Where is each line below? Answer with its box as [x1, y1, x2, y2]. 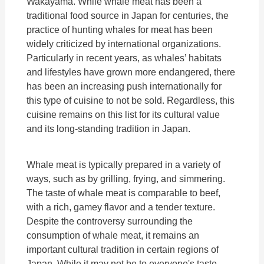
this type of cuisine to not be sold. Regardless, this [27, 95, 235, 106]
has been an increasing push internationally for [27, 81, 222, 92]
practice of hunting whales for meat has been [27, 24, 213, 35]
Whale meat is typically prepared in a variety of [27, 159, 221, 170]
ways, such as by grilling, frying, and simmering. [27, 173, 226, 184]
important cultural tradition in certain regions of [27, 243, 219, 255]
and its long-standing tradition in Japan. [27, 123, 191, 134]
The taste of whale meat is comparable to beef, [27, 187, 221, 198]
